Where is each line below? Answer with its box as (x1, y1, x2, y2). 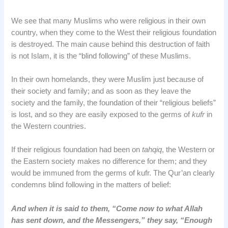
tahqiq (142, 146, 162, 154)
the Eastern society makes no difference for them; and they (11, 157, 208, 166)
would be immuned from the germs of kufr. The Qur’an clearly (11, 169, 215, 178)
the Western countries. (11, 122, 87, 130)
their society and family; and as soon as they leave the (11, 87, 191, 95)
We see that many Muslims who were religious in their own (11, 16, 206, 25)
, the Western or (162, 146, 215, 154)
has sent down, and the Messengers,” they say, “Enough (11, 216, 213, 224)
